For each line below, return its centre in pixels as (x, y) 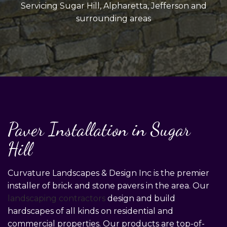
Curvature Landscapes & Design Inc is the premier (108, 173)
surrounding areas (113, 18)
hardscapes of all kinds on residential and (90, 211)
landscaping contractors (56, 198)
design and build (140, 198)
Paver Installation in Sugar (99, 129)
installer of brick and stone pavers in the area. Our (108, 185)
